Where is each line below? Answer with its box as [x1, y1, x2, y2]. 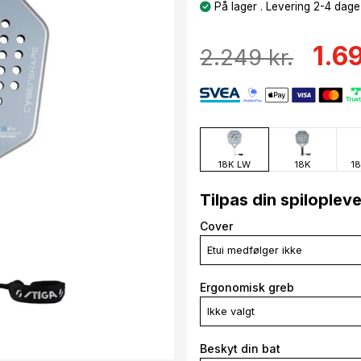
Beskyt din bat [200, 342, 280, 356]
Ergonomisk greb [200, 280, 294, 295]
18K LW [218, 159, 251, 171]
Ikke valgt [207, 305, 255, 318]
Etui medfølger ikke [207, 244, 302, 257]
